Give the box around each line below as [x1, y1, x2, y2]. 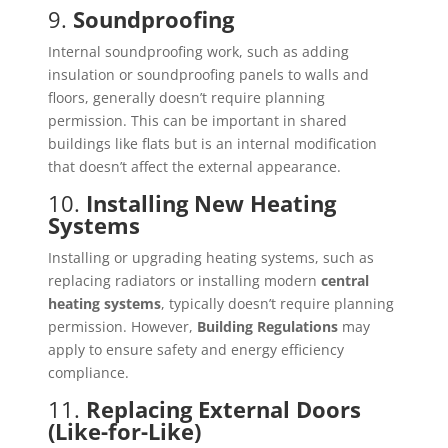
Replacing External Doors [85, 394, 361, 425]
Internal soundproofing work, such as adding [47, 42, 349, 62]
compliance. [47, 363, 129, 383]
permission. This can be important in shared [47, 111, 347, 131]
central [320, 271, 369, 291]
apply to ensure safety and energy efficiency [47, 340, 344, 360]
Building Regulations [196, 317, 338, 337]
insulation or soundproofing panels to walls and [47, 65, 369, 85]
